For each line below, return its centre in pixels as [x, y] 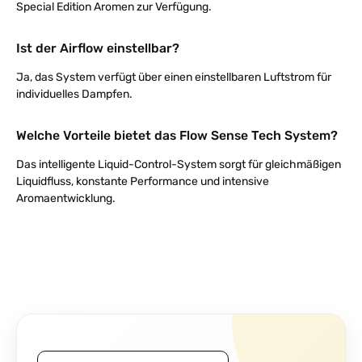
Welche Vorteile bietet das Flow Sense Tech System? [177, 135]
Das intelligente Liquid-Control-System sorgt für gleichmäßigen [179, 164]
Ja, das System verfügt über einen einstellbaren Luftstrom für [174, 77]
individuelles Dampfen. [74, 94]
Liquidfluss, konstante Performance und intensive [143, 181]
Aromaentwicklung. [66, 198]
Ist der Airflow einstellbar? [98, 48]
